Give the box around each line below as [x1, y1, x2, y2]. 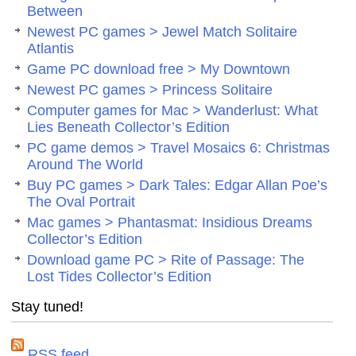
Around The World [27, 156, 144, 172]
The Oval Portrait [27, 193, 136, 210]
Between [27, 2, 83, 19]
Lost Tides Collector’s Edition [27, 268, 212, 284]
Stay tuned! [11, 298, 84, 315]
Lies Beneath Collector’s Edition [27, 118, 230, 135]
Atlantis [27, 40, 75, 56]
